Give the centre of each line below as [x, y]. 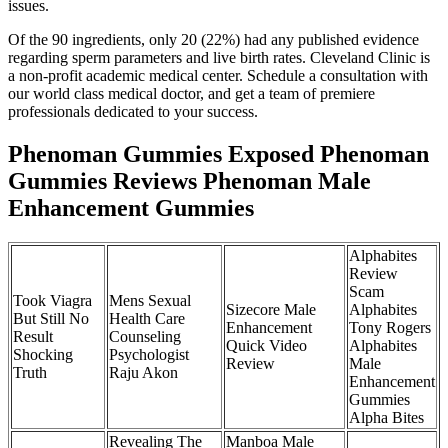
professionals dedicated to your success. [133, 112]
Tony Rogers [390, 328]
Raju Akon [143, 373]
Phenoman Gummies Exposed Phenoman [218, 154]
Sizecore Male [271, 310]
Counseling [145, 337]
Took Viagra [52, 301]
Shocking [43, 355]
